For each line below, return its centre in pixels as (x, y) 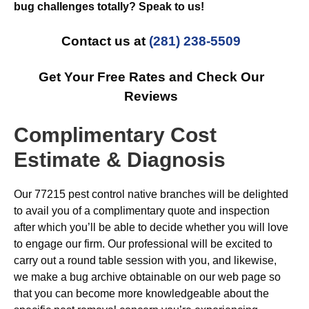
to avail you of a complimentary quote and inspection (142, 211)
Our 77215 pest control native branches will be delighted (151, 194)
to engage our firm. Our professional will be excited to (143, 244)
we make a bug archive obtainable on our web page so (147, 277)
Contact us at (105, 41)
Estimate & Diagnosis (120, 160)
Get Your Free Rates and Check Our (151, 77)
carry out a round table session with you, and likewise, (145, 260)
